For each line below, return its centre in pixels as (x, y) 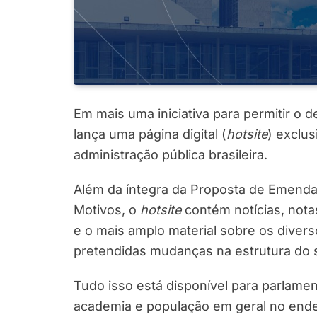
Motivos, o (107, 209)
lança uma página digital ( (150, 134)
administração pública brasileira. (171, 154)
